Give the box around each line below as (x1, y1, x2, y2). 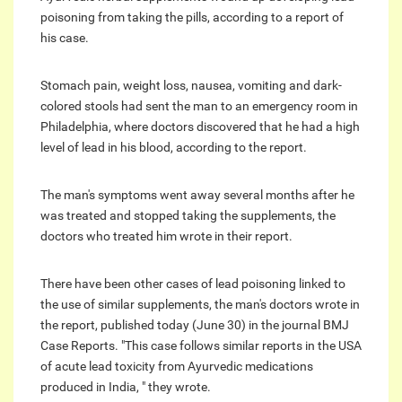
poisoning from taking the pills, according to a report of (40, 10, 344, 25)
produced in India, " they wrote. (40, 380, 211, 395)
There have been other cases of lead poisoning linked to (40, 276, 345, 292)
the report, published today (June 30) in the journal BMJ (40, 318, 349, 333)
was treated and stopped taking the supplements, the (40, 208, 336, 223)
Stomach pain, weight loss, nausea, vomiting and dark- (40, 78, 342, 93)
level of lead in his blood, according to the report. (40, 140, 307, 155)
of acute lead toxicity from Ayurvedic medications (40, 359, 313, 374)
